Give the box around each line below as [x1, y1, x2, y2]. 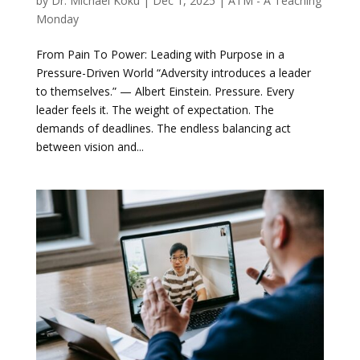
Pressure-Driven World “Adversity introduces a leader [35, 64, 311, 80]
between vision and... [35, 138, 144, 154]
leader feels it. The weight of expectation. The [35, 101, 274, 117]
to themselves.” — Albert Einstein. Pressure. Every [35, 83, 294, 99]
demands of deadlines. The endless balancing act [35, 120, 291, 136]
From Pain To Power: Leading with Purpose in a [35, 46, 284, 62]
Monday [35, 10, 79, 27]
